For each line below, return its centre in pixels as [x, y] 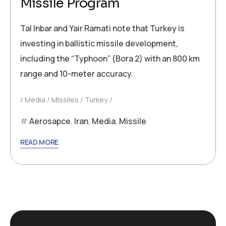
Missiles [65, 100]
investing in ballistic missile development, [99, 44]
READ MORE [40, 142]
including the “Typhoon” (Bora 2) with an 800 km [110, 59]
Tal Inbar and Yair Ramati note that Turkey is [102, 29]
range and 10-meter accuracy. [77, 74]
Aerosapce [50, 121]
